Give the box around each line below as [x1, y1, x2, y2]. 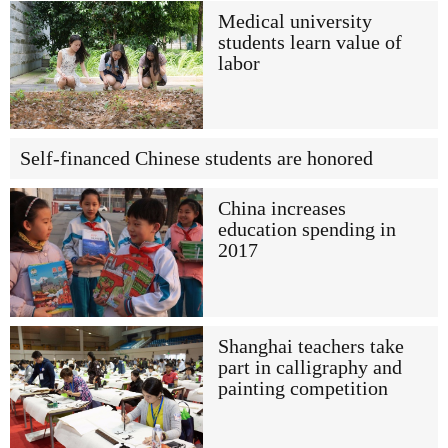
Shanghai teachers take [217, 335, 404, 357]
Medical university [217, 11, 372, 33]
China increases [217, 198, 346, 220]
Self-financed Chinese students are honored [20, 148, 373, 170]
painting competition [217, 377, 388, 399]
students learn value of [217, 32, 402, 54]
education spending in [217, 219, 396, 241]
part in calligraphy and [217, 356, 402, 378]
